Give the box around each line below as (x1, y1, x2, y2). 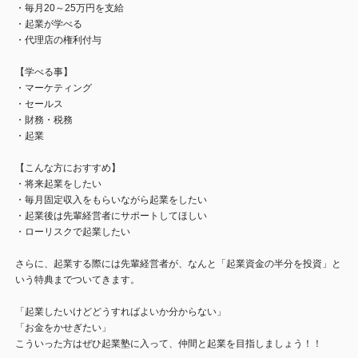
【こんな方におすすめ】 (15, 162, 121, 173)
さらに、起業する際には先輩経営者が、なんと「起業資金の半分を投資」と (15, 258, 341, 269)
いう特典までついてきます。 (15, 274, 140, 285)
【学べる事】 (15, 66, 73, 78)
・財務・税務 (15, 114, 73, 125)
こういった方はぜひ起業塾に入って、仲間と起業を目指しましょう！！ (15, 338, 322, 349)
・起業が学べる (15, 18, 82, 30)
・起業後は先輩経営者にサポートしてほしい (15, 210, 207, 221)
